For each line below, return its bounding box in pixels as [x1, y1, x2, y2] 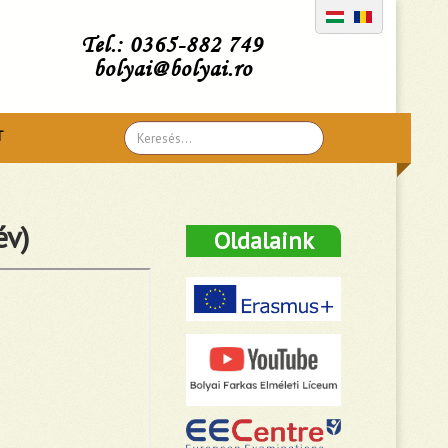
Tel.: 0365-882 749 [81, 30, 264, 58]
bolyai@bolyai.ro [81, 54, 253, 82]
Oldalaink [213, 225, 314, 256]
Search [124, 125, 165, 143]
